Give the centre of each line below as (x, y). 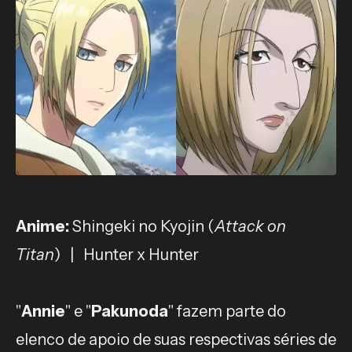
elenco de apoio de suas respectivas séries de (176, 339)
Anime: (42, 226)
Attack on (250, 226)
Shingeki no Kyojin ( (142, 226)
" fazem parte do (227, 311)
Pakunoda (130, 311)
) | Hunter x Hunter (126, 254)
